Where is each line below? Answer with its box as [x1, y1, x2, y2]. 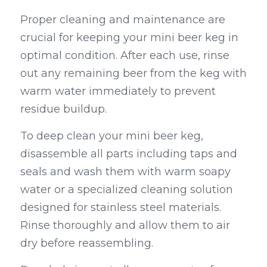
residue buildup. [20, 103, 107, 116]
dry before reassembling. [20, 237, 153, 250]
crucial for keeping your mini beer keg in [20, 31, 238, 45]
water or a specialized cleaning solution [20, 183, 233, 197]
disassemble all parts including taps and [20, 147, 237, 161]
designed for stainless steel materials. [20, 201, 221, 215]
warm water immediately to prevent [20, 85, 216, 98]
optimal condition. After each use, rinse [20, 49, 229, 63]
